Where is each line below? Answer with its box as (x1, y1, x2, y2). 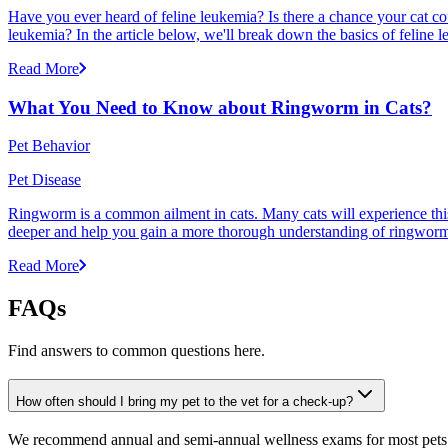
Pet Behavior (8, 137, 90, 155)
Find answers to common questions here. (8, 342, 265, 360)
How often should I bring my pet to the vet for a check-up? (16, 393, 353, 409)
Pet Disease (8, 171, 81, 189)
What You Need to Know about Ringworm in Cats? (8, 96, 432, 118)
